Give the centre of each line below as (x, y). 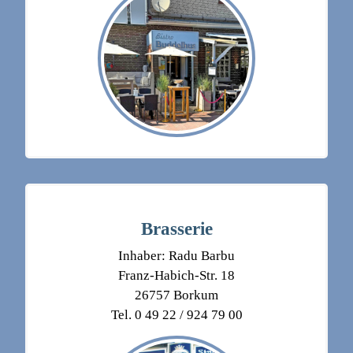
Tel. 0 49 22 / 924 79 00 (176, 315)
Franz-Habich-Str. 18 (176, 276)
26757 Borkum (176, 295)
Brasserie (176, 229)
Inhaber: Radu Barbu (176, 256)
